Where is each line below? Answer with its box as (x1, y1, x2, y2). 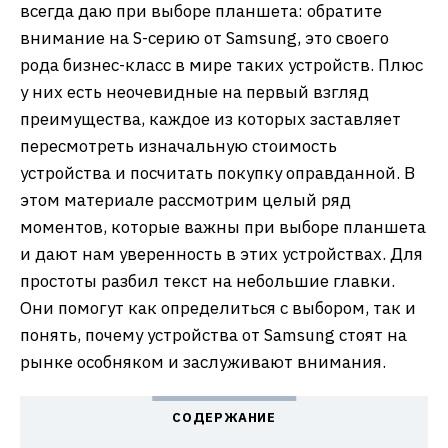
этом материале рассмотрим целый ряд (20, 189, 351, 211)
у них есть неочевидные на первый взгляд (20, 81, 369, 103)
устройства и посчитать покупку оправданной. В (20, 162, 415, 184)
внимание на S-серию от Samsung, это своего (20, 27, 389, 49)
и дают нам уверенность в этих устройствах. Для (20, 243, 423, 265)
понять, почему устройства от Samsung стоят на (20, 324, 407, 346)
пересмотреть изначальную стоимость (20, 135, 337, 157)
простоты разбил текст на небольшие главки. (20, 270, 395, 292)
